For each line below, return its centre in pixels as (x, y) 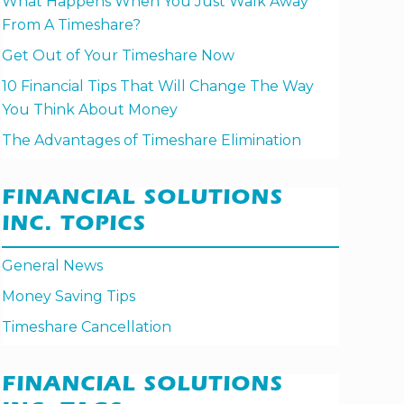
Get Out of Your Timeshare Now (118, 56)
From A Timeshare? (71, 25)
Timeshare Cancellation (87, 327)
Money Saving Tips (69, 297)
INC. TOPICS (74, 227)
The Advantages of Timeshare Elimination (151, 141)
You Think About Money (90, 110)
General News (52, 266)
